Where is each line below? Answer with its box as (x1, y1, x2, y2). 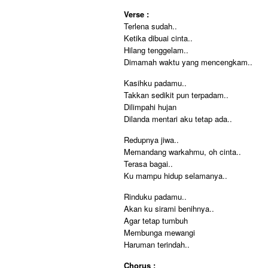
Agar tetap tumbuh (124, 215, 188, 226)
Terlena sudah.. (124, 20, 177, 32)
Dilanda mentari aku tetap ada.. (124, 113, 232, 124)
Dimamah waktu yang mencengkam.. (124, 56, 252, 68)
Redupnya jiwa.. (124, 134, 179, 145)
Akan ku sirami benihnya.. (124, 203, 214, 214)
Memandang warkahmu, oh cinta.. (124, 146, 241, 157)
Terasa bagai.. (124, 158, 173, 169)
